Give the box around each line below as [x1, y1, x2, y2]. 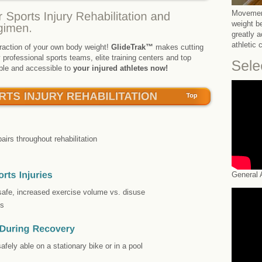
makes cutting [156, 43, 204, 52]
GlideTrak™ [111, 43, 156, 52]
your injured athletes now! [73, 64, 168, 73]
